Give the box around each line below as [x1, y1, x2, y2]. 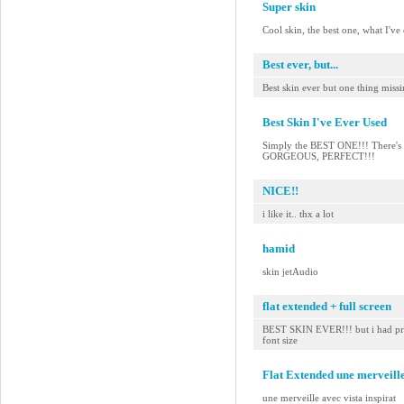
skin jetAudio [262, 266, 318, 277]
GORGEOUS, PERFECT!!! [262, 151, 375, 161]
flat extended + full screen [262, 299, 391, 313]
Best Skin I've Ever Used [262, 115, 387, 129]
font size [262, 335, 298, 345]
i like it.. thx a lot [262, 208, 334, 219]
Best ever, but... [262, 58, 338, 71]
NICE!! [262, 184, 298, 197]
